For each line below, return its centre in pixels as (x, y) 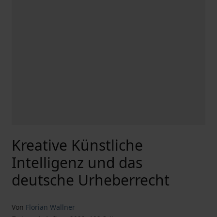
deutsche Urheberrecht (91, 180)
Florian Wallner (50, 207)
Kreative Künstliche (77, 145)
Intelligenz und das (77, 163)
